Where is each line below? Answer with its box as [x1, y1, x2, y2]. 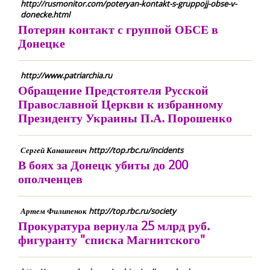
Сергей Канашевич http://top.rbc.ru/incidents [20, 145, 183, 155]
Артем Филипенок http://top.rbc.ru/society [20, 206, 176, 216]
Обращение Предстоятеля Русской [18, 82, 209, 98]
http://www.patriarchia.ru [20, 70, 112, 81]
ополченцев [18, 171, 83, 187]
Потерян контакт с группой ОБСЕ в [18, 21, 218, 37]
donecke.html [20, 9, 70, 20]
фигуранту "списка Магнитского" [18, 231, 205, 248]
